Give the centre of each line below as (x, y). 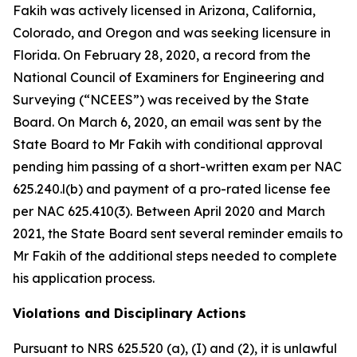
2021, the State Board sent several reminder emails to (178, 233)
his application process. (84, 278)
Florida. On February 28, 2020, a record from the (162, 55)
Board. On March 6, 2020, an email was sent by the (167, 122)
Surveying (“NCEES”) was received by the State (161, 100)
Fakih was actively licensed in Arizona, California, (164, 10)
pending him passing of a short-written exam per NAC (177, 167)
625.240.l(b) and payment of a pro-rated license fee (172, 189)
